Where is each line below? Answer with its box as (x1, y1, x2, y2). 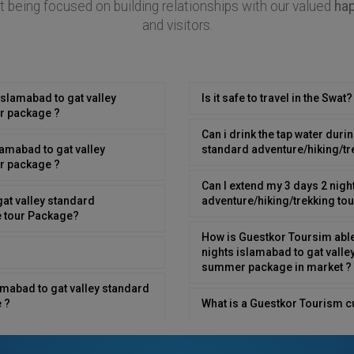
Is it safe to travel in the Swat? (201, 91, 352, 104)
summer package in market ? (201, 260, 352, 273)
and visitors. (141, 17, 213, 33)
